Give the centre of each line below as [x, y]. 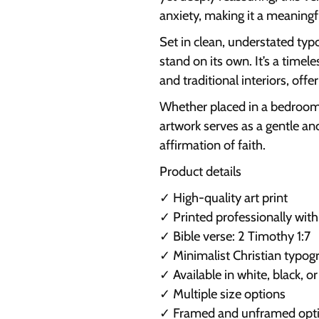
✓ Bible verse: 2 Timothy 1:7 [235, 236]
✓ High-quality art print [224, 198]
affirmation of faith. [213, 145]
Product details [200, 172]
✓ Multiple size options [223, 294]
